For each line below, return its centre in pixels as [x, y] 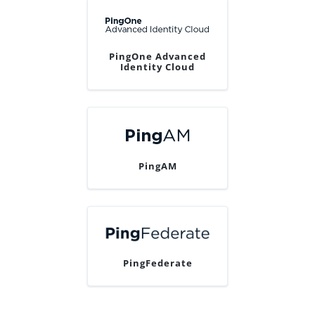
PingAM [157, 166]
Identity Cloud [157, 66]
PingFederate [157, 263]
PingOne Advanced [157, 56]
